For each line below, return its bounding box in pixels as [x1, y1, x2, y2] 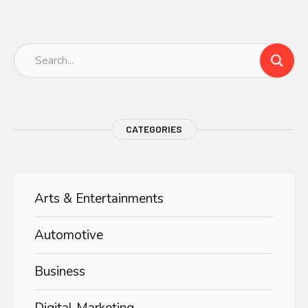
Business [34, 263, 85, 281]
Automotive [34, 226, 103, 245]
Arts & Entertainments [34, 190, 164, 208]
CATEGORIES [126, 123, 182, 135]
